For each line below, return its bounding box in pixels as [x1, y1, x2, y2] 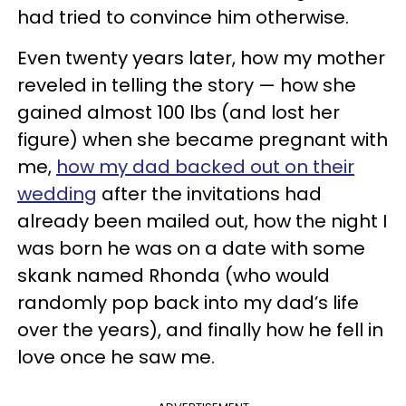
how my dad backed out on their [56, 153, 354, 179]
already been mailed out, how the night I [17, 208, 387, 234]
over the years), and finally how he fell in [17, 316, 383, 343]
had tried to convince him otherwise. [17, 4, 349, 30]
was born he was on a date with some [17, 235, 365, 261]
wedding [17, 180, 97, 207]
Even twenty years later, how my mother [17, 44, 385, 71]
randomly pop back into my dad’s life [17, 289, 359, 315]
